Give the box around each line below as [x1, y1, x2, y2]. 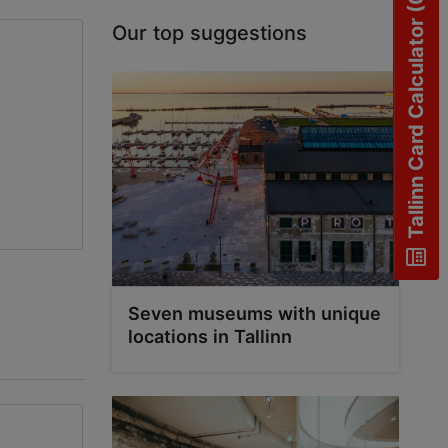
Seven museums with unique [127, 302, 381, 324]
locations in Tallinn [127, 325, 292, 347]
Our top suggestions [111, 21, 307, 45]
